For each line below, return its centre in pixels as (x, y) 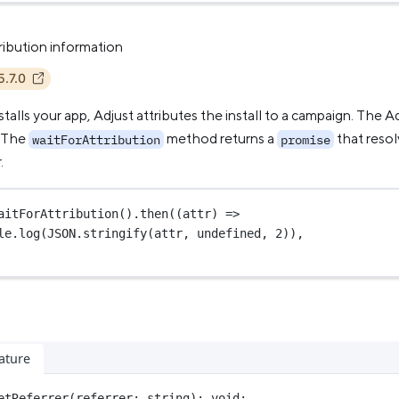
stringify (115, 233)
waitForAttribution (96, 139)
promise (305, 139)
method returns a (220, 139)
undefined (229, 233)
